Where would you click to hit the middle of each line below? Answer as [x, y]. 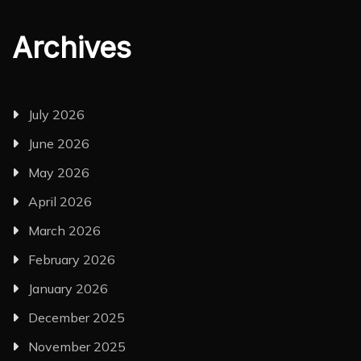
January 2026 [68, 288]
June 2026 [59, 143]
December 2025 [77, 317]
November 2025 [77, 346]
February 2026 [72, 259]
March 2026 [64, 230]
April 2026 [60, 201]
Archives [72, 47]
